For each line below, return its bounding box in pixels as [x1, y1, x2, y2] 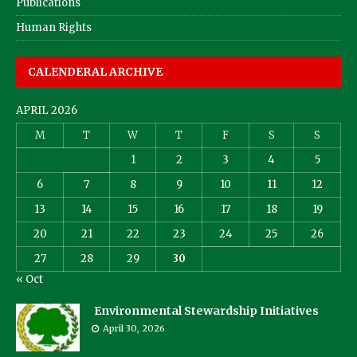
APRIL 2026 [16, 103, 77, 117]
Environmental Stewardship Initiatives [92, 303, 319, 318]
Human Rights [16, 20, 92, 34]
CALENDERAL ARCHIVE [28, 64, 163, 79]
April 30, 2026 [103, 322, 165, 334]
